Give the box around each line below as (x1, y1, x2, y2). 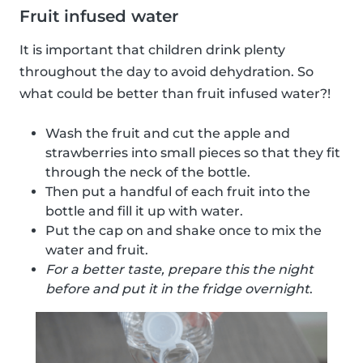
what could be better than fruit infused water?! (19, 86, 331, 102)
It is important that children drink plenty (19, 42, 285, 58)
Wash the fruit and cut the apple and (45, 126, 290, 142)
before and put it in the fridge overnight (45, 281, 310, 297)
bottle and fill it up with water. (45, 203, 243, 220)
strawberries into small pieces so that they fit (45, 145, 340, 161)
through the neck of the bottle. (45, 164, 250, 181)
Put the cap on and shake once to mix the (45, 223, 322, 239)
